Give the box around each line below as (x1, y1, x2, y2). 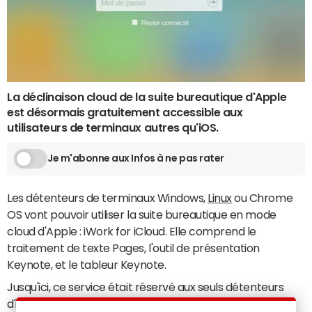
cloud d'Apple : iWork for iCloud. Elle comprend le (7, 225, 256, 237)
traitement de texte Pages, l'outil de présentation (7, 242, 260, 253)
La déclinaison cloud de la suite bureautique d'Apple (7, 91, 287, 102)
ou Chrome (231, 192, 293, 203)
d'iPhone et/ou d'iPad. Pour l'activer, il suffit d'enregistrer (7, 297, 291, 309)
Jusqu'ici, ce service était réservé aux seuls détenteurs (7, 281, 284, 292)
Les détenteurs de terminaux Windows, (7, 192, 208, 203)
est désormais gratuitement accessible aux (7, 106, 243, 118)
